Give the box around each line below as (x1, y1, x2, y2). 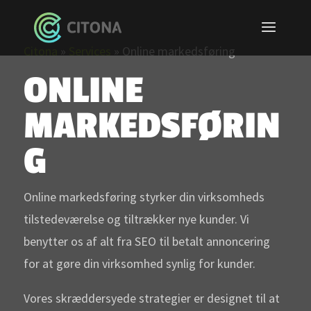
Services (68, 43, 111, 59)
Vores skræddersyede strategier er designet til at (23, 290, 280, 306)
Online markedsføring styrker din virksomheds (23, 189, 264, 205)
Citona (23, 43, 58, 59)
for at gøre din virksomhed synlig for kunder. (23, 255, 255, 271)
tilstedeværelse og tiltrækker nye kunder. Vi (23, 211, 249, 227)
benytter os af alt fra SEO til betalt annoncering (23, 233, 270, 249)
